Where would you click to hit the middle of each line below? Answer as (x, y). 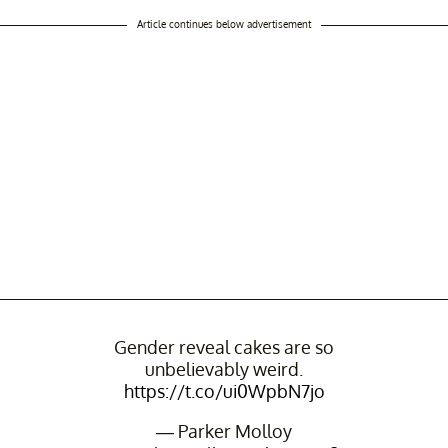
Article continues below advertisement (224, 23)
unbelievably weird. (224, 368)
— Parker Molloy (224, 430)
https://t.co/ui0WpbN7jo (224, 390)
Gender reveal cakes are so (224, 346)
